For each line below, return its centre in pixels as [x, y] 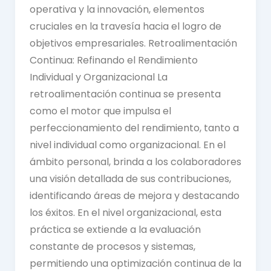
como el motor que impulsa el [100, 111]
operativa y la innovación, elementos [117, 10]
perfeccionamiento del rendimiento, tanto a [134, 128]
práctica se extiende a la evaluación [115, 230]
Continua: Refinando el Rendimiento [113, 60]
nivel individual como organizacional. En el [127, 145]
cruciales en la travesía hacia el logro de [125, 27]
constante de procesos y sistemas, [112, 247]
